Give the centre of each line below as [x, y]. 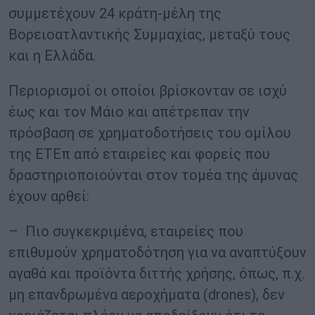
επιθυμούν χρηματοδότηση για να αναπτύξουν [157, 253]
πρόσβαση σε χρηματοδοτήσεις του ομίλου [150, 133]
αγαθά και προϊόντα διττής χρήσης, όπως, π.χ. [156, 274]
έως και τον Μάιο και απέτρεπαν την [129, 112]
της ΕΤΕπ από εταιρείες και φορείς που [139, 154]
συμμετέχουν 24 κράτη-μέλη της [115, 14]
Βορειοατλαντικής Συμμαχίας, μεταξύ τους [149, 35]
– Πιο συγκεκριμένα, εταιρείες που [126, 232]
